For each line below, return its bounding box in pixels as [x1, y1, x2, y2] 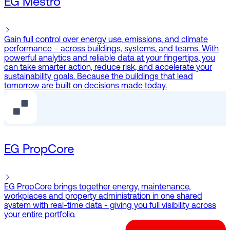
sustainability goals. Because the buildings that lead [4, 73, 193, 82]
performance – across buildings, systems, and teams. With [4, 45, 219, 54]
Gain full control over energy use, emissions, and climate [4, 36, 208, 45]
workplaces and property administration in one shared [4, 193, 202, 201]
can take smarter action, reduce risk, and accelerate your [4, 64, 212, 72]
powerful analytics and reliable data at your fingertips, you [4, 54, 215, 63]
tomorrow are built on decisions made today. [4, 82, 167, 91]
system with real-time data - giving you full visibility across [4, 202, 216, 210]
